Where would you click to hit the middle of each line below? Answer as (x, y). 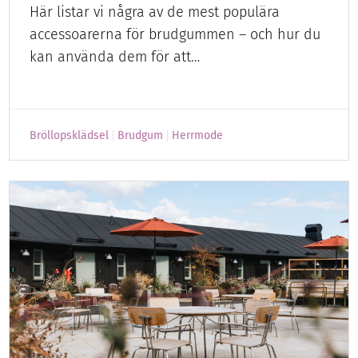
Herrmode (198, 135)
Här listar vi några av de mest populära (155, 12)
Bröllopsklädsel (70, 135)
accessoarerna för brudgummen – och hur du (175, 34)
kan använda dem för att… (115, 56)
